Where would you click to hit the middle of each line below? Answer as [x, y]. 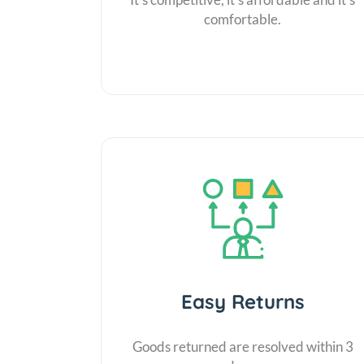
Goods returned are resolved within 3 [243, 346]
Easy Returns [243, 301]
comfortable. [243, 19]
